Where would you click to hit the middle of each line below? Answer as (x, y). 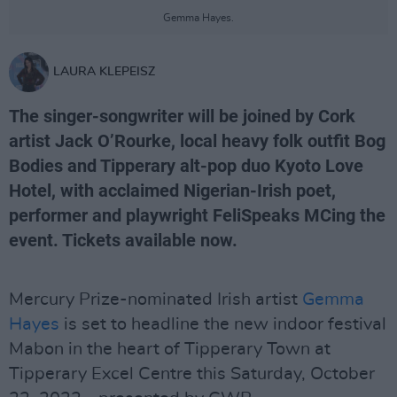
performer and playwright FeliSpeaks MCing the (197, 215)
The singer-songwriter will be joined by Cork (182, 116)
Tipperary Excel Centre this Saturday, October (192, 374)
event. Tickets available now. (123, 240)
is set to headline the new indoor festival (223, 324)
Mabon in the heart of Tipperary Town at (170, 349)
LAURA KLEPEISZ (104, 72)
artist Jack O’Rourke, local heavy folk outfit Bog (197, 141)
